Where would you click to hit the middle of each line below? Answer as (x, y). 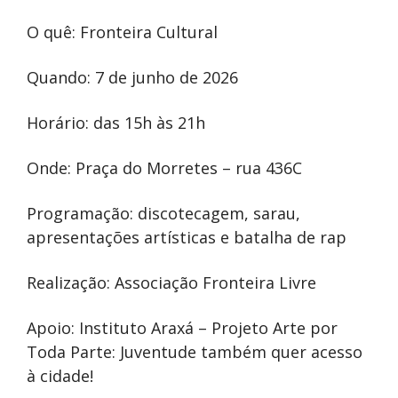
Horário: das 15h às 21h (116, 123)
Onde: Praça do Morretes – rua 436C (164, 168)
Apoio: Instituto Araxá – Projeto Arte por (182, 328)
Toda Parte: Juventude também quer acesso (195, 352)
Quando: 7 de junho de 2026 (132, 78)
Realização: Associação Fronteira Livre (171, 283)
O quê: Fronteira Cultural (122, 32)
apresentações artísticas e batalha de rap (187, 238)
